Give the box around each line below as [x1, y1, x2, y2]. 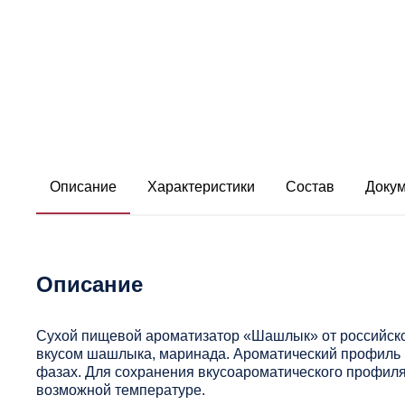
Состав [286, 178, 334, 194]
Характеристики [147, 178, 255, 194]
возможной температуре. [36, 381, 205, 398]
